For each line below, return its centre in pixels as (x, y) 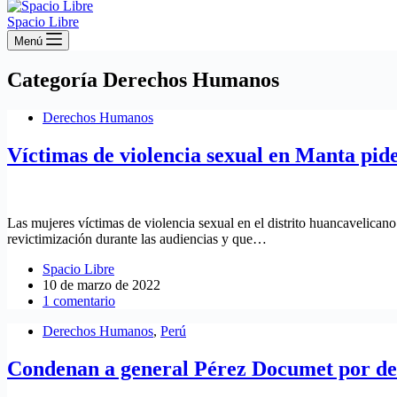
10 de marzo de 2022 (101, 284)
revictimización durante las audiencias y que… (137, 238)
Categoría (52, 79)
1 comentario (79, 300)
